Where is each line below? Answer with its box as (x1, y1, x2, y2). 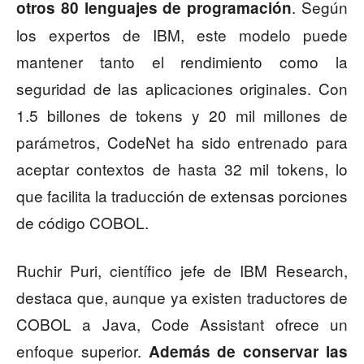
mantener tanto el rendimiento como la (16, 50, 348, 72)
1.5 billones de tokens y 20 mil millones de (16, 103, 348, 126)
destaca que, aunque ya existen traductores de (16, 285, 348, 308)
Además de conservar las (148, 340, 349, 362)
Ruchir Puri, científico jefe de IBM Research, (16, 258, 348, 281)
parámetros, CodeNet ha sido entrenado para (16, 130, 348, 153)
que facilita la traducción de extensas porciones (16, 184, 348, 206)
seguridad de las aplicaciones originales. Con (16, 76, 348, 99)
